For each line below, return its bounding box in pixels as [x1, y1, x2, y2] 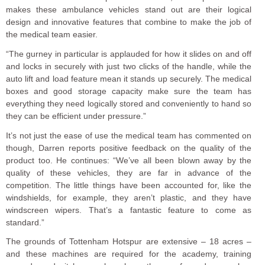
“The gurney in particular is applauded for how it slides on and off [6, 49, 252, 59]
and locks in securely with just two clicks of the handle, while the [6, 61, 252, 71]
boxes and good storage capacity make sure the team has [6, 86, 252, 96]
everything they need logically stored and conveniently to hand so [6, 98, 252, 108]
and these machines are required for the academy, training [6, 249, 252, 259]
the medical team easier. [6, 29, 98, 39]
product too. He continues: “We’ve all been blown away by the [6, 155, 252, 165]
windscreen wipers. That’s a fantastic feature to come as [6, 205, 252, 215]
